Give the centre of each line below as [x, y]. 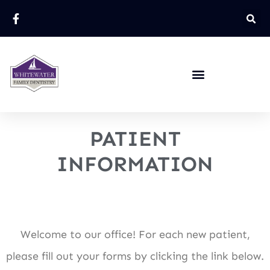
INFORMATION [135, 164]
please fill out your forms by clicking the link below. [135, 256]
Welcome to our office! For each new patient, [135, 234]
